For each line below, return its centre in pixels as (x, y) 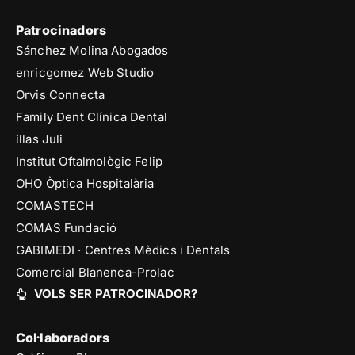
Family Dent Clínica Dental (92, 117)
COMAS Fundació (67, 228)
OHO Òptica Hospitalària (85, 184)
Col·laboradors (63, 338)
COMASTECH (55, 206)
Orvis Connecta (61, 95)
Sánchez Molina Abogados (92, 51)
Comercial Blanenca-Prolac (95, 273)
